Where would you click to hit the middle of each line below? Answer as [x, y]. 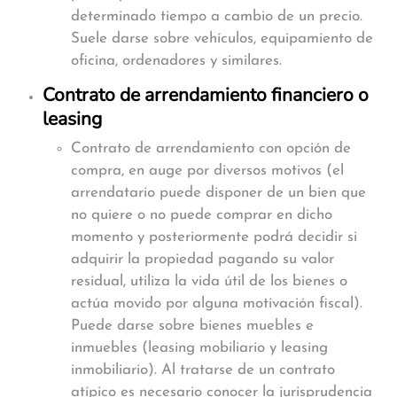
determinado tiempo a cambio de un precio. [217, 16]
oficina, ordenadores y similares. [176, 61]
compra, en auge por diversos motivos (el [207, 171]
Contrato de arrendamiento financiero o [206, 95]
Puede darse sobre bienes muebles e [192, 326]
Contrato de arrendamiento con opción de [211, 148]
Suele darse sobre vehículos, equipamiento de [222, 39]
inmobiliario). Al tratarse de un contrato [203, 370]
